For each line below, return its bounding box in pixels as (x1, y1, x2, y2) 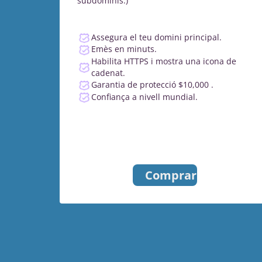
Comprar (145, 167, 196, 183)
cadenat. (91, 67, 125, 78)
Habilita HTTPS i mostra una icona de (91, 55, 236, 67)
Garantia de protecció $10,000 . (91, 78, 213, 90)
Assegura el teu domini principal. (91, 31, 222, 43)
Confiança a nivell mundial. (91, 91, 198, 102)
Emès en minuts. (91, 43, 157, 55)
